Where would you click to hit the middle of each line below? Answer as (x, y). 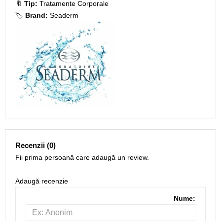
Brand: (37, 15)
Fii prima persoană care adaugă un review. (82, 157)
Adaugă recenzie (42, 181)
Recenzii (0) (36, 145)
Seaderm (64, 15)
